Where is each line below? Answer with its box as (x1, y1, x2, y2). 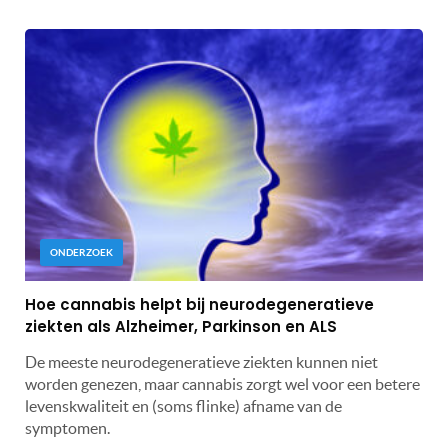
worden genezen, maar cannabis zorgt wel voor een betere (25, 374, 420, 393)
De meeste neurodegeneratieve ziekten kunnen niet (25, 352, 378, 371)
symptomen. (25, 418, 110, 437)
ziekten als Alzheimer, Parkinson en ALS (25, 315, 337, 337)
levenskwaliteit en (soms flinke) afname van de (25, 396, 342, 415)
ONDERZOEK (50, 246, 113, 258)
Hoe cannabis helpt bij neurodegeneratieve (25, 293, 374, 315)
